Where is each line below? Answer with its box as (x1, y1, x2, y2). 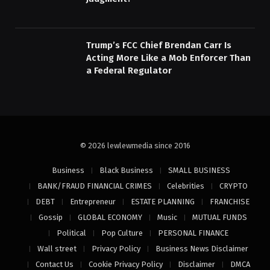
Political (57, 228, 86, 238)
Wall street (37, 244, 77, 254)
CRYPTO (219, 181, 248, 191)
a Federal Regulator (86, 65, 172, 77)
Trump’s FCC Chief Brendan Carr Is (86, 40, 231, 51)
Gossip (38, 213, 63, 222)
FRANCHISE (210, 197, 250, 207)
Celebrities (167, 181, 204, 191)
